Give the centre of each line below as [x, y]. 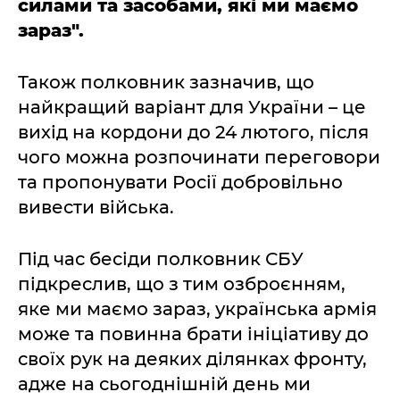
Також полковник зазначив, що [166, 82]
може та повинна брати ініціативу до [193, 333]
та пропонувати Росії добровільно [180, 182]
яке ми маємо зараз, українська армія [197, 308]
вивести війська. [96, 207]
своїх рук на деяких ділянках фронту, [192, 358]
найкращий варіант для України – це [192, 107]
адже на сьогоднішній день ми [164, 383]
